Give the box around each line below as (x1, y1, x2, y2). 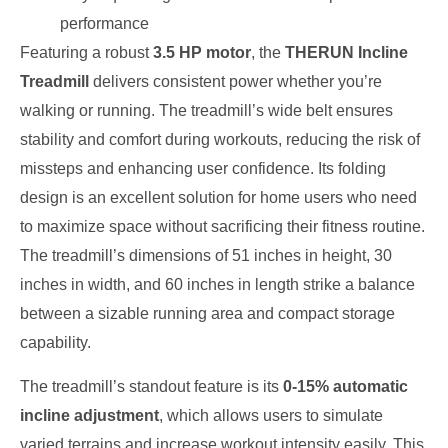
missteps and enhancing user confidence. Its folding (20, 160, 386, 178)
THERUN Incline (285, 44, 408, 62)
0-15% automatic (283, 377, 408, 395)
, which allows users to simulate (159, 406, 383, 424)
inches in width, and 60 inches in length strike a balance (20, 276, 415, 294)
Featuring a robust (20, 44, 153, 62)
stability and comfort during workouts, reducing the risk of (20, 131, 420, 149)
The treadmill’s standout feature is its (20, 377, 283, 395)
